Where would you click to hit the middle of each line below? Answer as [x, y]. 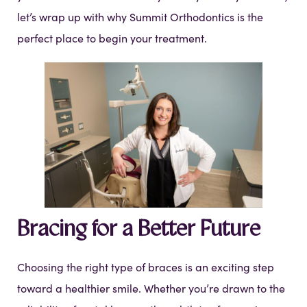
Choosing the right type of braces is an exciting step [146, 267]
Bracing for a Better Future [139, 231]
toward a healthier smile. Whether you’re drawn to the [151, 288]
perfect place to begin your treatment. [112, 38]
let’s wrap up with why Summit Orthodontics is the [140, 17]
